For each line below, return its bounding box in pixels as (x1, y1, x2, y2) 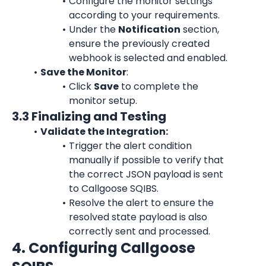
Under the (68, 23, 118, 36)
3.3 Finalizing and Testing (12, 108, 166, 125)
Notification (118, 23, 180, 36)
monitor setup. (69, 94, 137, 107)
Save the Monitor (40, 65, 126, 79)
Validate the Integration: (40, 125, 168, 138)
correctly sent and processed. (69, 224, 210, 238)
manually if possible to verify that (69, 153, 224, 167)
